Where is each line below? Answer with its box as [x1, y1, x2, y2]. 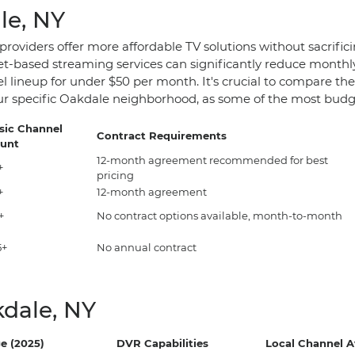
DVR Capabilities [116, 336, 208, 349]
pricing [97, 168, 134, 181]
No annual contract [97, 240, 197, 254]
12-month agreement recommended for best [97, 153, 328, 166]
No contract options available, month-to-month [97, 208, 342, 222]
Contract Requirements [97, 128, 227, 142]
